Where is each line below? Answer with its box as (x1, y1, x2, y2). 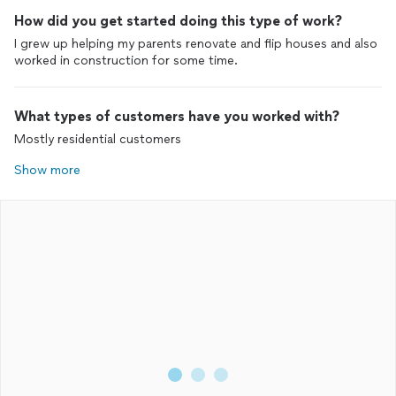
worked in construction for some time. (14, 53, 238, 68)
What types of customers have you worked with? (14, 108, 339, 125)
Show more (14, 163, 80, 178)
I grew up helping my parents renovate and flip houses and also (14, 36, 377, 51)
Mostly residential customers (14, 132, 181, 147)
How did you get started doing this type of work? (14, 12, 342, 29)
